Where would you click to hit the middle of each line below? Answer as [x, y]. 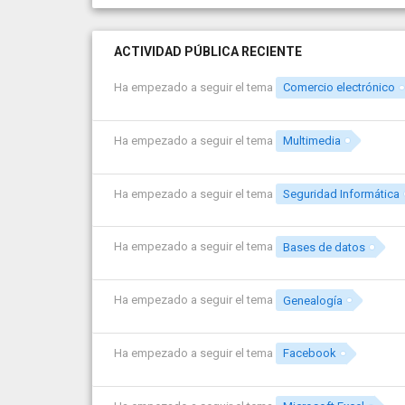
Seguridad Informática [342, 194]
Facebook [310, 353]
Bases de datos [325, 247]
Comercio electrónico [339, 88]
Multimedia [312, 141]
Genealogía [313, 300]
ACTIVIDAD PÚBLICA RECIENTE [208, 52]
